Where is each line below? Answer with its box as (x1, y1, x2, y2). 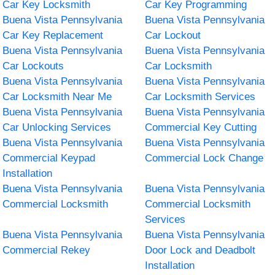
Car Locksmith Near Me (2, 90, 112, 103)
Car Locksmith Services (145, 90, 255, 103)
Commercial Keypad (2, 152, 96, 164)
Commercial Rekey (2, 244, 91, 256)
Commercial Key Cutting (145, 121, 257, 133)
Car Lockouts (2, 60, 64, 72)
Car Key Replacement (2, 29, 104, 41)
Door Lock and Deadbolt (145, 244, 255, 256)
